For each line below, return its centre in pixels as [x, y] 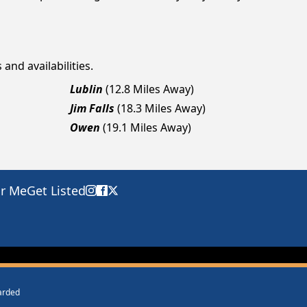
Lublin [86, 89]
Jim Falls [92, 108]
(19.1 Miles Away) [147, 127]
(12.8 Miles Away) [150, 89]
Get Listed [56, 191]
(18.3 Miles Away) [161, 108]
